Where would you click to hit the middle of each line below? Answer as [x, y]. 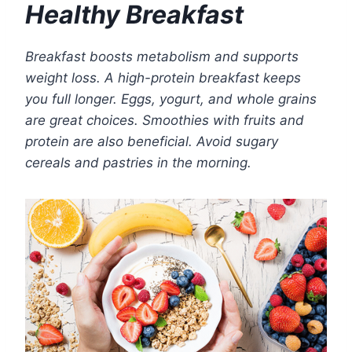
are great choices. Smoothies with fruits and [165, 121]
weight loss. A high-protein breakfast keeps [163, 78]
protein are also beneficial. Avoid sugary [152, 142]
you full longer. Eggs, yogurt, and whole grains [171, 99]
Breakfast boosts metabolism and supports [162, 57]
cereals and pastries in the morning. [138, 163]
